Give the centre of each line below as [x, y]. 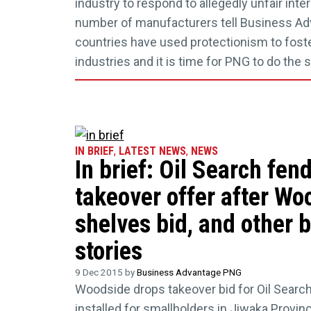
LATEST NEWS [152, 151]
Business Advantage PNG [189, 272]
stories [108, 251]
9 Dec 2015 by [106, 272]
